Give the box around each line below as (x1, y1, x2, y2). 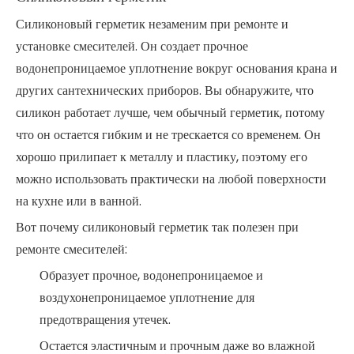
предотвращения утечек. (40, 311, 171, 329)
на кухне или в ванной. (16, 192, 141, 210)
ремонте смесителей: (16, 240, 127, 258)
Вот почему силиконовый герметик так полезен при (16, 218, 299, 236)
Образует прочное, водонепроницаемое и (40, 266, 263, 284)
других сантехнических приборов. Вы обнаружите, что (16, 81, 314, 100)
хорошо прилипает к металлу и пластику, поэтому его (16, 148, 307, 166)
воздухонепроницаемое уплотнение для (40, 288, 254, 307)
